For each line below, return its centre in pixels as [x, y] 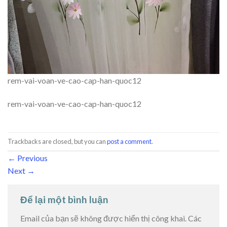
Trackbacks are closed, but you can [57, 141]
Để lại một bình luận [65, 199]
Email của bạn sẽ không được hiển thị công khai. [103, 218]
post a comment [129, 141]
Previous [32, 158]
